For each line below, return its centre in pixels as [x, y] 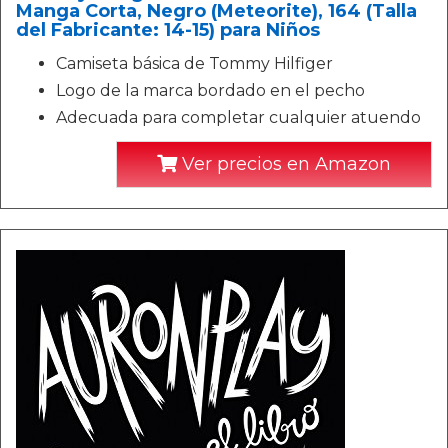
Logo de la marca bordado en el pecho [210, 90]
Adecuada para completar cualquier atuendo [238, 117]
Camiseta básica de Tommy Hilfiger [194, 63]
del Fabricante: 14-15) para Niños [168, 29]
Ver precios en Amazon [284, 163]
